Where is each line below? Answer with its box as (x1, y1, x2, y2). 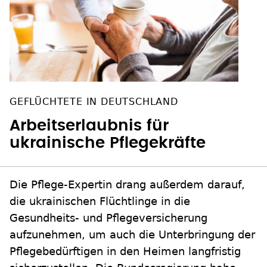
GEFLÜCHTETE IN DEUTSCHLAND (10, 96, 178, 108)
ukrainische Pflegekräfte (10, 135, 206, 151)
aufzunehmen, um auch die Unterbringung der (10, 228, 255, 241)
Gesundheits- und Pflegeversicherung (10, 212, 207, 225)
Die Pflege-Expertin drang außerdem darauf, (10, 178, 245, 191)
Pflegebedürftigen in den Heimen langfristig (10, 245, 241, 258)
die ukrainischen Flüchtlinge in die (10, 195, 190, 208)
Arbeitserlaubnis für (10, 118, 169, 134)
